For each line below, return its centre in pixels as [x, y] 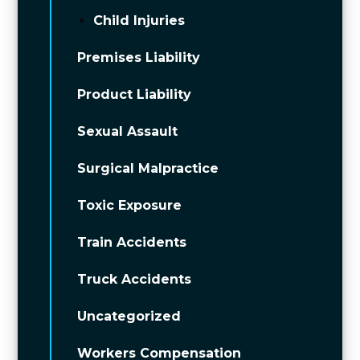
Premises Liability [139, 57]
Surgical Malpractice [148, 168]
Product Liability [135, 94]
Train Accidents [132, 242]
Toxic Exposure [130, 205]
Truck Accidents [135, 279]
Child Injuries [139, 20]
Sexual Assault [128, 131]
